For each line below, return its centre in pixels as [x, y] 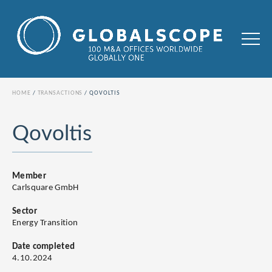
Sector [25, 212]
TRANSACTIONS [60, 93]
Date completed [44, 247]
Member [29, 177]
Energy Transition [45, 223]
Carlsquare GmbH [46, 188]
